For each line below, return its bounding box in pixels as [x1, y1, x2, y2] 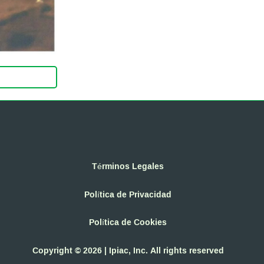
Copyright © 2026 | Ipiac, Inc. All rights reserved [32, 242, 224, 258]
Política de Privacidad [84, 186, 172, 202]
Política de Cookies [89, 214, 167, 230]
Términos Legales [92, 158, 164, 174]
